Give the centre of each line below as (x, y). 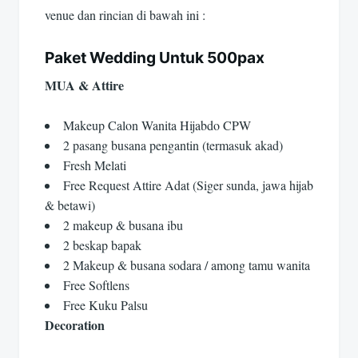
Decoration (75, 325)
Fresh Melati (95, 165)
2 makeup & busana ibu (123, 225)
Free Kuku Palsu (105, 305)
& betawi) (70, 205)
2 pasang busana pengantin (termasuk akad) (173, 145)
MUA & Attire (84, 85)
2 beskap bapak (102, 245)
